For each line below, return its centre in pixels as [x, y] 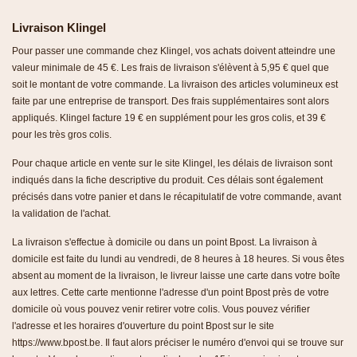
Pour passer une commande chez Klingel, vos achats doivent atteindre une [174, 51]
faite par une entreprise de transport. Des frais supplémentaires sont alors [171, 101]
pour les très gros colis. [62, 134]
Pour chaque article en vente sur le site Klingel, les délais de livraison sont [172, 163]
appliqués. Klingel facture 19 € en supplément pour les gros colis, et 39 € [169, 118]
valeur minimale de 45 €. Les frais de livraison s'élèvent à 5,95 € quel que [171, 67]
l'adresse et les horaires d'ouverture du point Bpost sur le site [143, 326]
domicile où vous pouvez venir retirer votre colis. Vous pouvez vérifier [161, 309]
